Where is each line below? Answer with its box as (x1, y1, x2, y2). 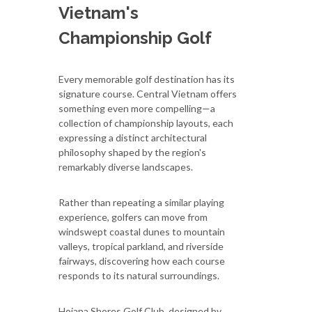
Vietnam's (58, 2, 139, 23)
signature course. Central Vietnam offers (58, 87, 237, 100)
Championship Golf (58, 27, 212, 48)
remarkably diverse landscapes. (58, 160, 193, 173)
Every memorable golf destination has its (58, 72, 235, 85)
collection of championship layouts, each (58, 116, 233, 129)
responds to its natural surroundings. (58, 269, 219, 281)
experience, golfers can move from (58, 210, 208, 223)
